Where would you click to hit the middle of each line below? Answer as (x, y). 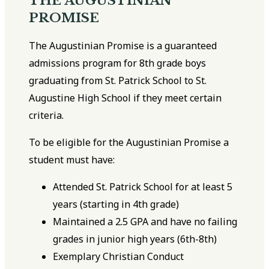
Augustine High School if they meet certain (125, 98)
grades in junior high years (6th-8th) (135, 239)
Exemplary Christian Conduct (119, 257)
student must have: (72, 160)
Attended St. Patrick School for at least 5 (143, 187)
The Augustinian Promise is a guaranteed (123, 46)
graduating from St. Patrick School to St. (118, 81)
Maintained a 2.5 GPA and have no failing (145, 222)
